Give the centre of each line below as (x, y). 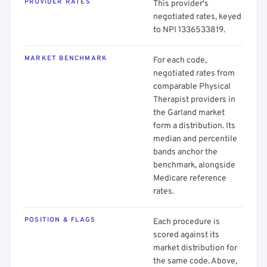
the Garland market (189, 113)
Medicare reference (190, 178)
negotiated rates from (194, 74)
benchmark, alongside (194, 165)
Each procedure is (187, 222)
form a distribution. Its (194, 126)
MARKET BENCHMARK (66, 58)
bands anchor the (185, 152)
